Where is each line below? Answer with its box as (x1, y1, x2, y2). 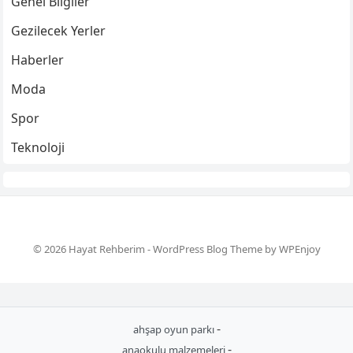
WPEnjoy (278, 242, 321, 257)
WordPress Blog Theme (152, 242, 262, 257)
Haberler (11, 51, 65, 69)
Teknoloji (11, 139, 65, 157)
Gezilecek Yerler (11, 22, 106, 40)
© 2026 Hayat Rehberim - (32, 242, 153, 257)
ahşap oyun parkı (132, 322, 217, 337)
